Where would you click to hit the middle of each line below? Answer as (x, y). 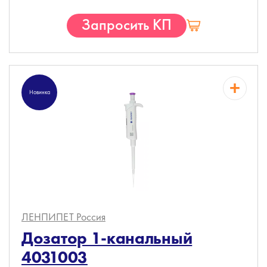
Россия (91, 217)
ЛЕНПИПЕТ (49, 217)
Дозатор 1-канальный (107, 238)
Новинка (39, 92)
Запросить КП (126, 24)
